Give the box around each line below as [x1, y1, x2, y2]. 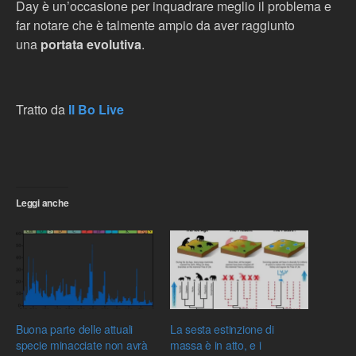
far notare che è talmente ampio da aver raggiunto [16, 16, 295, 34]
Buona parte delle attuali [16, 321, 133, 338]
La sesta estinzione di [170, 321, 274, 338]
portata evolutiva [41, 35, 141, 53]
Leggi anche [16, 195, 69, 210]
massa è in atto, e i [170, 337, 261, 354]
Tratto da [16, 100, 68, 118]
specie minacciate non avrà [16, 337, 148, 354]
